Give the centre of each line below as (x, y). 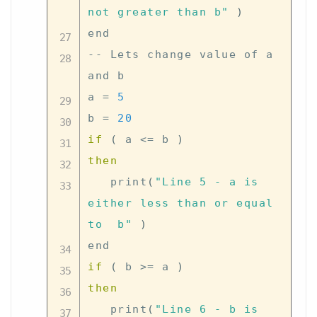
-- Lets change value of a (181, 54)
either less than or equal (181, 203)
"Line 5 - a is (207, 181)
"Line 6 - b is (207, 309)
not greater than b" (158, 12)
